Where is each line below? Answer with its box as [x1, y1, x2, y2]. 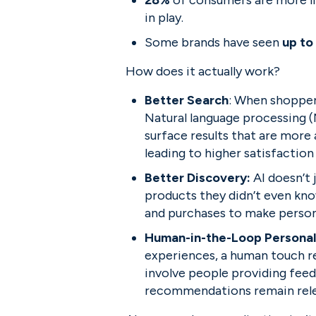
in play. [145, 10, 183, 25]
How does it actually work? [126, 63, 280, 79]
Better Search [145, 92, 229, 108]
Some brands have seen [145, 35, 282, 50]
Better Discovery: [145, 170, 253, 186]
